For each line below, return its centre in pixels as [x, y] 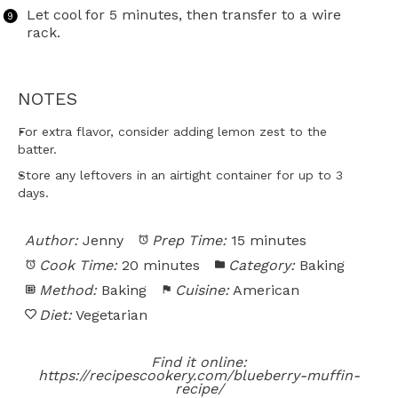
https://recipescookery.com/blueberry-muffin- [199, 375]
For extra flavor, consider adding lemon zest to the [172, 132]
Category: [261, 265]
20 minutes [160, 265]
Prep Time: [189, 240]
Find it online [197, 362]
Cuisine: [202, 290]
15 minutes [268, 240]
